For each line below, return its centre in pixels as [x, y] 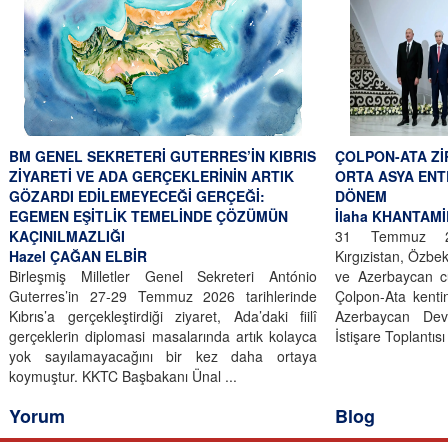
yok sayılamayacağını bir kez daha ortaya [163, 355]
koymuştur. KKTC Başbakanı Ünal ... [123, 375]
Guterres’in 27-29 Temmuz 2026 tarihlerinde [163, 295]
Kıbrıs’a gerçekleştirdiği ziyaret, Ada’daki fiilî [163, 315]
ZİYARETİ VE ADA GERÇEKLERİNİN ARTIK [151, 175]
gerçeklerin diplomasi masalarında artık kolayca [163, 335]
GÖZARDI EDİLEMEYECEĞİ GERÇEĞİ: [137, 195]
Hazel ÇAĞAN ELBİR [78, 255]
